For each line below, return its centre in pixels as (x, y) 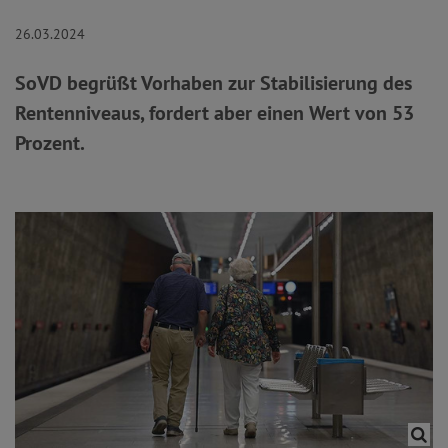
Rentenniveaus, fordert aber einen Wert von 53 (214, 113)
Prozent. (50, 143)
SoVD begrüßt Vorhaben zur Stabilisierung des (213, 83)
